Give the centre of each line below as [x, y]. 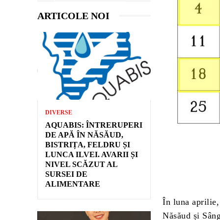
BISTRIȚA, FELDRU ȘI [88, 145]
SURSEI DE [66, 174]
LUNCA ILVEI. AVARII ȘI [92, 155]
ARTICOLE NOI [73, 15]
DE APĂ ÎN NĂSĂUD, [84, 135]
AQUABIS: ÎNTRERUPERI [94, 125]
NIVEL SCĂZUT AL [82, 165]
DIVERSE [59, 113]
